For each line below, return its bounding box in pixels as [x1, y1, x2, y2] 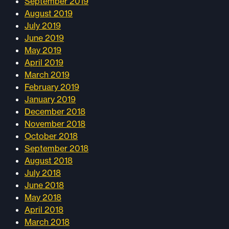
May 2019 [25, 44, 61, 55]
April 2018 [25, 204, 63, 215]
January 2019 [25, 94, 76, 104]
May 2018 [25, 192, 61, 202]
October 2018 [25, 130, 78, 141]
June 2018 [25, 179, 64, 190]
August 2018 [25, 155, 73, 166]
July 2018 [25, 167, 61, 178]
